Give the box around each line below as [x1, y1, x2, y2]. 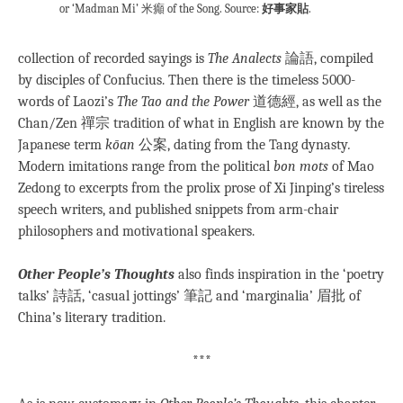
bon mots [273, 157, 328, 175]
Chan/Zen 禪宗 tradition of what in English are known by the [18, 114, 384, 131]
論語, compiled [282, 49, 373, 67]
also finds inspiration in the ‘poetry [175, 265, 384, 282]
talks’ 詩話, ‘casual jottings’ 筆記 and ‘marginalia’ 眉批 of [18, 287, 361, 304]
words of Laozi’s [18, 93, 117, 110]
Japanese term [18, 136, 105, 153]
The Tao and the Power [117, 93, 253, 110]
